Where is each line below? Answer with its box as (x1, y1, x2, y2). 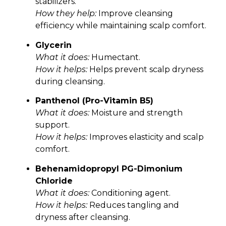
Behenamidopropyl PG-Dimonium (35, 163, 183, 174)
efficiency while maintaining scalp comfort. (35, 21, 206, 31)
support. (35, 120, 70, 130)
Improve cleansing (96, 9, 173, 19)
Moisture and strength (89, 108, 183, 118)
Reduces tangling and (87, 200, 179, 210)
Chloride (35, 176, 73, 186)
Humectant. (89, 52, 140, 62)
